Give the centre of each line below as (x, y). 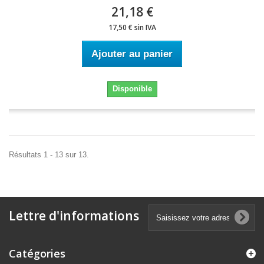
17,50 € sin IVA (132, 27)
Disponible (132, 89)
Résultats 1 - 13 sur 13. (49, 155)
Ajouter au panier (132, 54)
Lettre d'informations (74, 216)
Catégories (37, 253)
